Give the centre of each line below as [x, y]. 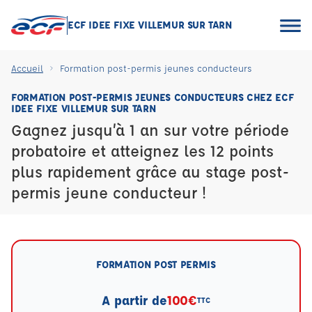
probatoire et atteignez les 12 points [142, 151]
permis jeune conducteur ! [109, 193]
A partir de [135, 300]
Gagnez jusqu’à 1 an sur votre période [150, 130]
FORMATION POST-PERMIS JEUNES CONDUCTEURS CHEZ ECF [153, 97]
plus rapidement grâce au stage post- [150, 172]
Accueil [27, 68]
